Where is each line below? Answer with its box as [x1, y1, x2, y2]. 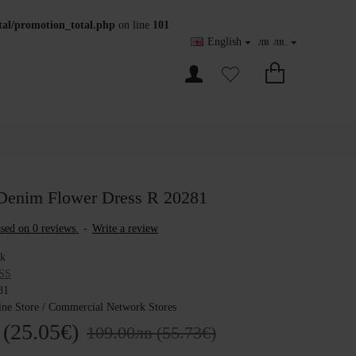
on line [115, 19, 153, 31]
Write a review [91, 222, 158, 234]
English [207, 36, 242, 48]
